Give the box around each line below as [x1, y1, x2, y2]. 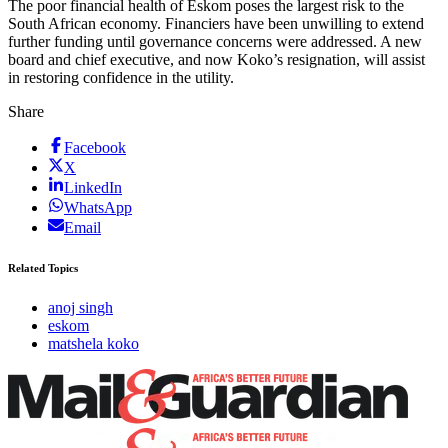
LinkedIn [64, 178, 122, 196]
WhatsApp [64, 198, 132, 216]
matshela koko [48, 334, 139, 352]
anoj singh [48, 298, 113, 316]
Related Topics [8, 261, 78, 274]
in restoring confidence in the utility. [8, 68, 238, 86]
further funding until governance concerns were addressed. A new [8, 32, 422, 50]
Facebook [64, 138, 126, 156]
